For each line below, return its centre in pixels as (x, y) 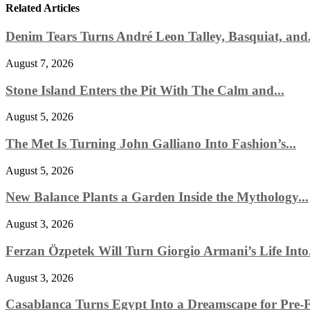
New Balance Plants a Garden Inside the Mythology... (157, 197)
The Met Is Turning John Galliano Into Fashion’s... (151, 144)
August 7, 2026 (39, 63)
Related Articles (43, 8)
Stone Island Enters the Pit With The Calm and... (145, 90)
